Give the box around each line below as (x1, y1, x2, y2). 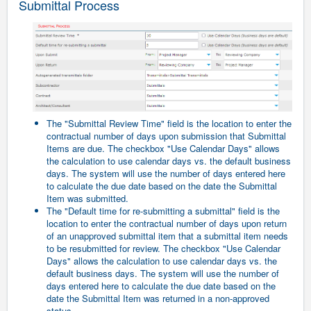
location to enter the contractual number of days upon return (47, 217, 287, 230)
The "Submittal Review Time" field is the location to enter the (47, 117, 292, 131)
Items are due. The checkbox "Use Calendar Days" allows (47, 142, 280, 155)
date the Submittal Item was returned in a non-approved (47, 292, 269, 305)
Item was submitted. (47, 192, 128, 205)
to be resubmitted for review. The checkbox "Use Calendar (47, 242, 280, 255)
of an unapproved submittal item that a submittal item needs (47, 229, 288, 243)
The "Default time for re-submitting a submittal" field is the (47, 204, 280, 218)
